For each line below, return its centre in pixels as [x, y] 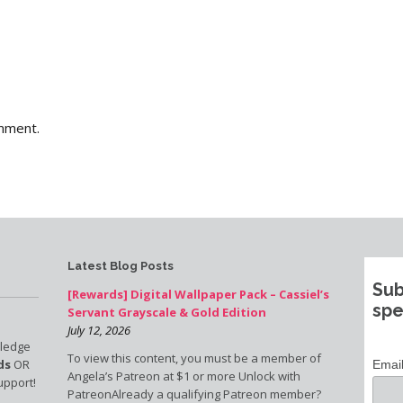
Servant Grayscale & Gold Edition [166, 312]
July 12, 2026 [99, 330]
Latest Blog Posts [120, 266]
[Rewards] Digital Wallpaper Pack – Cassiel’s [198, 294]
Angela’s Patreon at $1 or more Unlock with [184, 376]
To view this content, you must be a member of [194, 358]
